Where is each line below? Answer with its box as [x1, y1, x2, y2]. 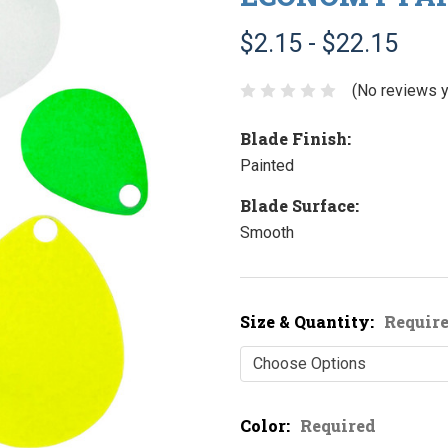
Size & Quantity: [240, 310, 378, 332]
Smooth [240, 222, 294, 242]
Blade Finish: [240, 127, 351, 149]
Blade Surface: [240, 194, 359, 216]
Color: [240, 414, 294, 436]
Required [300, 414, 376, 436]
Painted [240, 155, 294, 175]
